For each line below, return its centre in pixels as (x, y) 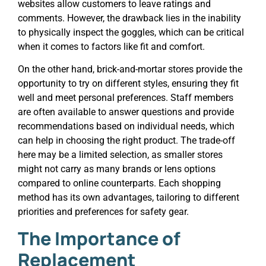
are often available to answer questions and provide (126, 112)
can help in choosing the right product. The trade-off (126, 141)
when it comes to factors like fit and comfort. (111, 46)
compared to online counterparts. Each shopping (119, 183)
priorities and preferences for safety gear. (103, 212)
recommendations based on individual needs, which (126, 126)
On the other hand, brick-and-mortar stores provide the (130, 69)
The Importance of (99, 238)
